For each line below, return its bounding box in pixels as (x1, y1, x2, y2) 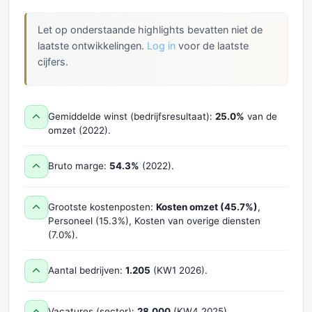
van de (244, 111, 277, 122)
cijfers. (38, 56, 68, 68)
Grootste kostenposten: (48, 201, 156, 212)
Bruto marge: (48, 160, 109, 171)
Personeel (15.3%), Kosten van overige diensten (48, 215, 260, 226)
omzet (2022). (48, 125, 111, 136)
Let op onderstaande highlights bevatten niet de (38, 24, 263, 36)
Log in (147, 40, 175, 52)
